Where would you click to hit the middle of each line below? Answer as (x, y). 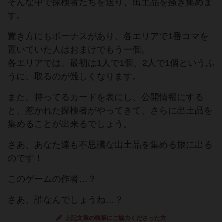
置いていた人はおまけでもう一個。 (79, 50)
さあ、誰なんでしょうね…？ (65, 200)
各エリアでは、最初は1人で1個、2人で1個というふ (111, 63)
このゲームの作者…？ (52, 179)
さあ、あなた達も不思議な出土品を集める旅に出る (110, 145)
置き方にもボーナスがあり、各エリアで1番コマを (108, 36)
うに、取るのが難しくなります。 (74, 77)
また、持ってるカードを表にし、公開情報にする (106, 97)
